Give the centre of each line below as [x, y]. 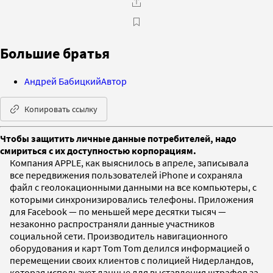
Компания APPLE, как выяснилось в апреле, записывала [129, 162]
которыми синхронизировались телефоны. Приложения [132, 199]
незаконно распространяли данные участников [112, 223]
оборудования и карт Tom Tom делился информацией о [130, 248]
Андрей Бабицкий [63, 81]
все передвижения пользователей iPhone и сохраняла [126, 175]
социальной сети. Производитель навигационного [119, 236]
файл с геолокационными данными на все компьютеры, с [133, 187]
